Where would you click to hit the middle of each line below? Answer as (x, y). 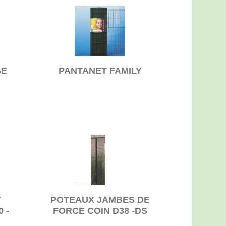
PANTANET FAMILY (100, 70)
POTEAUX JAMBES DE (100, 200)
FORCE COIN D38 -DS (100, 211)
